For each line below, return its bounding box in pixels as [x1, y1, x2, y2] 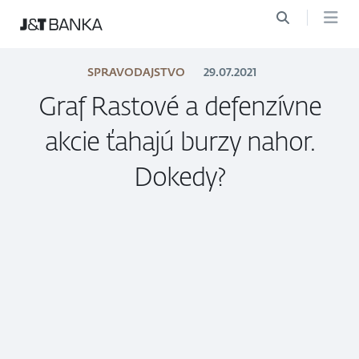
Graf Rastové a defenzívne [38, 89, 321, 123]
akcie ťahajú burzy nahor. [44, 124, 315, 159]
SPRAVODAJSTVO [87, 65, 185, 80]
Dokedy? [133, 159, 226, 194]
